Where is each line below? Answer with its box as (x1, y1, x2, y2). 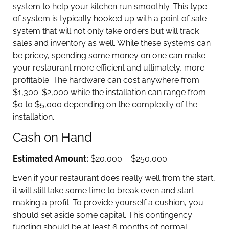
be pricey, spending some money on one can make (13, 50, 205, 60)
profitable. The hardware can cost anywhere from (13, 75, 199, 85)
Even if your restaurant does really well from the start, (13, 173, 215, 184)
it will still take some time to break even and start (13, 186, 194, 196)
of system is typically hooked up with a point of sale (13, 13, 207, 24)
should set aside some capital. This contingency (13, 210, 192, 220)
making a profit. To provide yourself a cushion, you (13, 198, 203, 208)
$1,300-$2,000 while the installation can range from (13, 87, 206, 97)
